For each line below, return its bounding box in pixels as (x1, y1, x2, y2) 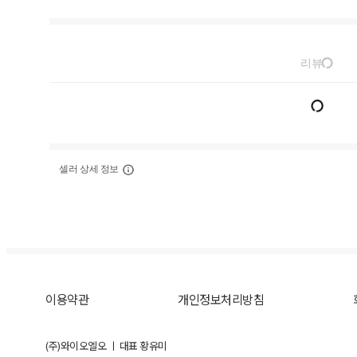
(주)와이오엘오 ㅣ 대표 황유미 (45, 338, 167, 354)
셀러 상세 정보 (59, 163, 120, 175)
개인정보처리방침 (178, 290, 265, 308)
